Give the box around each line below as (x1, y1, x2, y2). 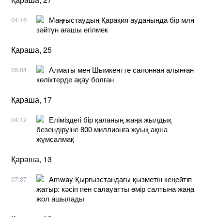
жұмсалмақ (36, 133, 74, 144)
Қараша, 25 (11, 44, 52, 55)
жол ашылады (36, 193, 84, 203)
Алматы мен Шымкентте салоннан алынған (49, 64, 194, 75)
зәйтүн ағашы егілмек (36, 24, 108, 34)
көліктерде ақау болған (36, 74, 114, 84)
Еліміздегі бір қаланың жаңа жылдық (49, 114, 171, 124)
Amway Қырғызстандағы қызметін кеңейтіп (49, 173, 192, 184)
